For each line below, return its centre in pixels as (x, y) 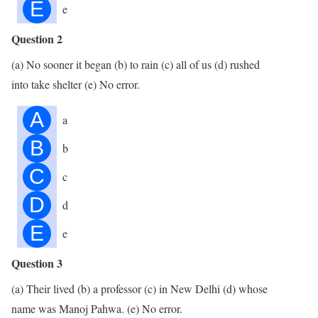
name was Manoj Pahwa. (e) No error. (97, 308)
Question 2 (37, 38)
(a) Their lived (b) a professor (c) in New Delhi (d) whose (139, 288)
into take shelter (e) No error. (76, 84)
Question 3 (37, 263)
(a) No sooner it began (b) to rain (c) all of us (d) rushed (136, 64)
